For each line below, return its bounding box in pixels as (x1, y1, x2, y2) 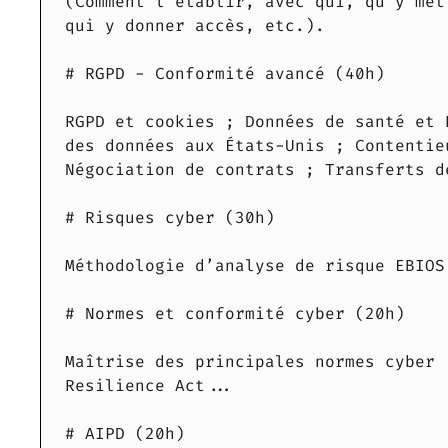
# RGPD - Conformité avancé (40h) (65, 63, 385, 85)
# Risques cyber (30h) (65, 207, 275, 229)
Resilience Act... (65, 375, 235, 397)
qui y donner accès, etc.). (65, 15, 325, 37)
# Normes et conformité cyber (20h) (65, 303, 405, 325)
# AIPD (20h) (65, 423, 185, 445)
